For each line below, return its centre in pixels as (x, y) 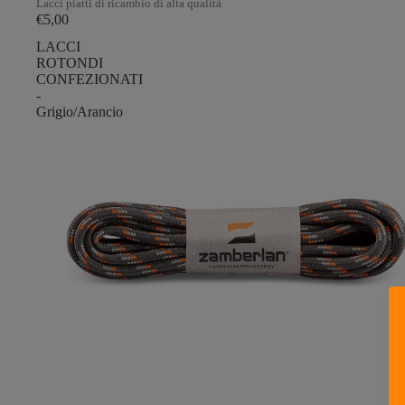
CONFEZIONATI (89, 79)
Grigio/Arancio (80, 111)
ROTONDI (70, 62)
